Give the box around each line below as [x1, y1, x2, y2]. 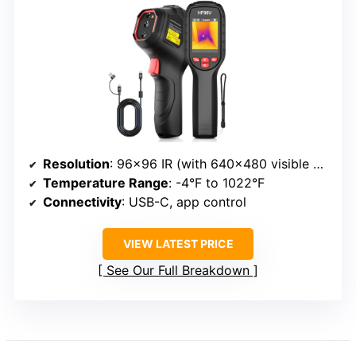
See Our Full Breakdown [106, 261, 250, 278]
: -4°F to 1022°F [168, 174, 265, 191]
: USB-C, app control [122, 193, 246, 210]
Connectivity [43, 193, 122, 210]
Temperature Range [43, 174, 168, 191]
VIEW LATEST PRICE [122, 236, 234, 250]
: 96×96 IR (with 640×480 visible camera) [110, 155, 313, 172]
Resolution [43, 155, 110, 172]
